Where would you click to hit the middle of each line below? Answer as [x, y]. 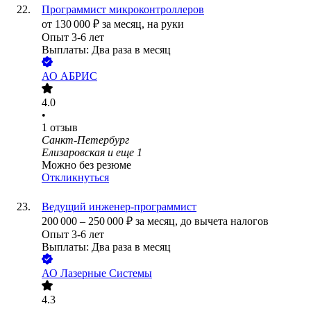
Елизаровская [73, 153]
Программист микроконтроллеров [123, 10]
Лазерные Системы [106, 274]
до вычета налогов [225, 221]
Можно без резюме [86, 165]
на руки [166, 24]
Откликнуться [75, 178]
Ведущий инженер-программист [119, 207]
